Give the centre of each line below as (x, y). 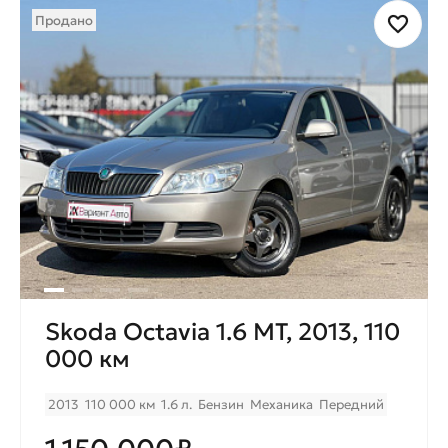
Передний (351, 405)
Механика (281, 405)
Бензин (221, 405)
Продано (64, 20)
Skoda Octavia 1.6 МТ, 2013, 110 (222, 332)
